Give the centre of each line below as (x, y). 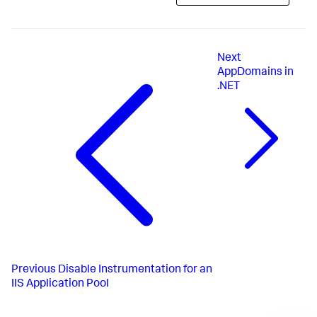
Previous (34, 270)
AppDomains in (256, 73)
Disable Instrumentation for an (135, 270)
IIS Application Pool (60, 284)
